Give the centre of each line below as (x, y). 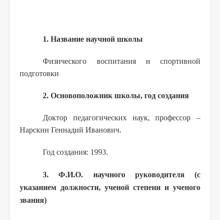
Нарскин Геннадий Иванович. (70, 130)
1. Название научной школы (93, 39)
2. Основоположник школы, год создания (116, 95)
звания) (33, 200)
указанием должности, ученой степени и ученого (110, 187)
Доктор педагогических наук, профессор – (122, 117)
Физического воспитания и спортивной (122, 61)
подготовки (39, 73)
